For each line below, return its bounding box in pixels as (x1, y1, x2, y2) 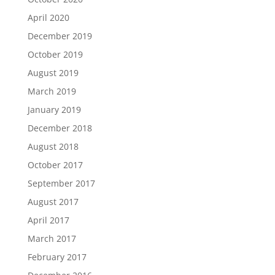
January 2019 (27, 104, 81, 115)
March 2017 (27, 233, 76, 244)
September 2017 (27, 177, 95, 189)
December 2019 (27, 30, 92, 42)
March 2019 (27, 85, 76, 97)
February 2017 (27, 251, 87, 263)
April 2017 (27, 214, 69, 226)
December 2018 (27, 122, 92, 134)
